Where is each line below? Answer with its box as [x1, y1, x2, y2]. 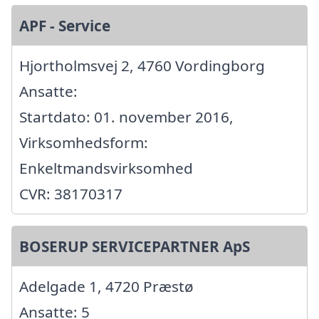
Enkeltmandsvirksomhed [19, 157, 193, 178]
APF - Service [19, 15, 110, 36]
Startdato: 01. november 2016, [19, 106, 234, 127]
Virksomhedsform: [19, 132, 148, 152]
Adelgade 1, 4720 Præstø [19, 276, 194, 296]
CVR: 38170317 [19, 183, 122, 204]
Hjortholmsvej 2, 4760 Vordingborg [19, 55, 265, 75]
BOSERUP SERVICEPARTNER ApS [19, 236, 250, 256]
